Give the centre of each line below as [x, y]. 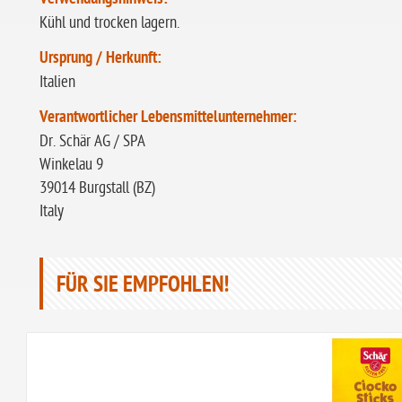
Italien [57, 82]
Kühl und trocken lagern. [109, 23]
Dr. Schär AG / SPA [92, 141]
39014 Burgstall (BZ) [97, 188]
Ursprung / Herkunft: [100, 59]
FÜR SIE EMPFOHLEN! [143, 286]
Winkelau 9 [71, 165]
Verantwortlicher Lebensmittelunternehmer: [168, 118]
